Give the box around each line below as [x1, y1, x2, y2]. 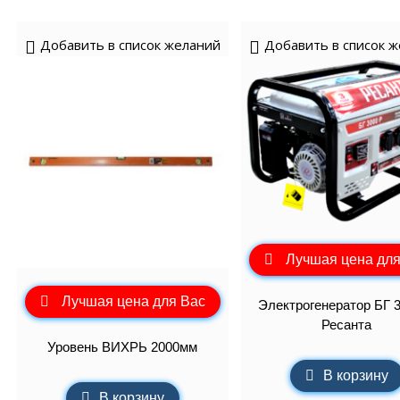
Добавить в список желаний [39, 36, 221, 54]
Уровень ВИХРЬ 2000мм [47, 339, 198, 355]
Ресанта [321, 317, 371, 333]
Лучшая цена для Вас [61, 293, 205, 309]
